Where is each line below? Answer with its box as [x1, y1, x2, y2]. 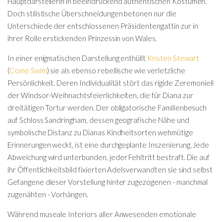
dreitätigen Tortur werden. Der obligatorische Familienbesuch [7, 103, 207, 112]
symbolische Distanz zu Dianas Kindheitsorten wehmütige [7, 127, 193, 137]
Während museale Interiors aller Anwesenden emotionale [7, 209, 196, 219]
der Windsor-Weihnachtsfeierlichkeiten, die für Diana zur [7, 90, 193, 100]
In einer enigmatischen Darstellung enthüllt [7, 53, 148, 62]
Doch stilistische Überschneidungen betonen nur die [7, 8, 176, 18]
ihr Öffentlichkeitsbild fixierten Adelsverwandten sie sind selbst [7, 165, 213, 174]
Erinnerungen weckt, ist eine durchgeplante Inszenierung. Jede [7, 140, 210, 149]
